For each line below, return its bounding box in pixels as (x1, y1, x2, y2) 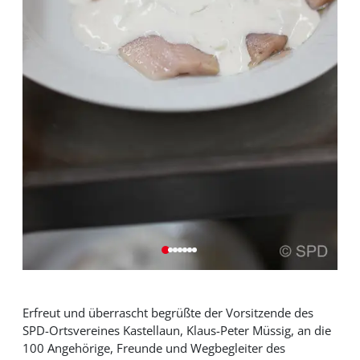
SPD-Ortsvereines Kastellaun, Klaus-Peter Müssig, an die (22, 322, 331, 339)
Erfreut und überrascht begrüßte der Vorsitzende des (22, 305, 313, 321)
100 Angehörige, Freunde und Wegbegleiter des (22, 340, 285, 357)
